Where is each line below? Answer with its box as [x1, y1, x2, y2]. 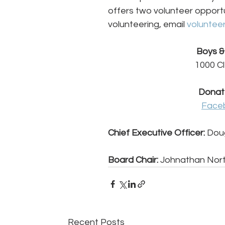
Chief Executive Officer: [108, 128, 205, 138]
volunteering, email [108, 20, 187, 30]
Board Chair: [108, 155, 158, 165]
